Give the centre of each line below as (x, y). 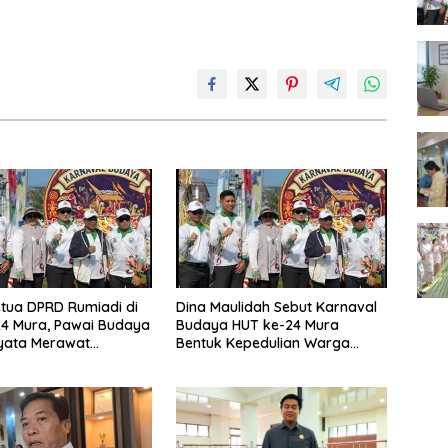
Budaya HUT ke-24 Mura (257, 324)
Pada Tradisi (217, 360)
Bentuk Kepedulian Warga (262, 342)
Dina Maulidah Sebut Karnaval (276, 306)
